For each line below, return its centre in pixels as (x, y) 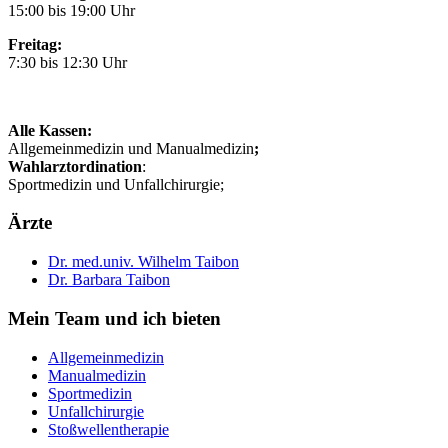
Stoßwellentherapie (108, 429)
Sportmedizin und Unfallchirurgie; (116, 184)
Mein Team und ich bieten (114, 318)
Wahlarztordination (75, 166)
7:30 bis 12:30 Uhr (67, 62)
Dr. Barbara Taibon (109, 280)
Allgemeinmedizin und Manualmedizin (131, 148)
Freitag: (35, 44)
